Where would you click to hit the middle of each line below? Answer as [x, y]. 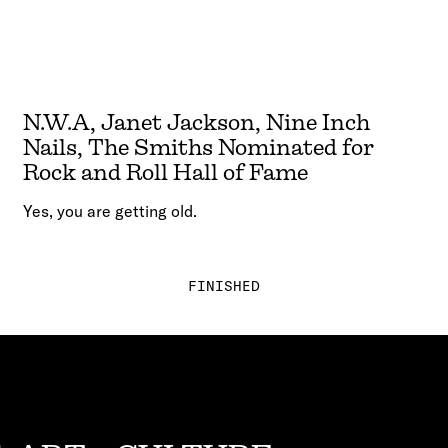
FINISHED [224, 286]
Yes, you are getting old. [110, 211]
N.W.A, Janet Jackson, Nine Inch [197, 123]
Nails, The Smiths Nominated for [199, 148]
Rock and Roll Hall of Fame [166, 173]
